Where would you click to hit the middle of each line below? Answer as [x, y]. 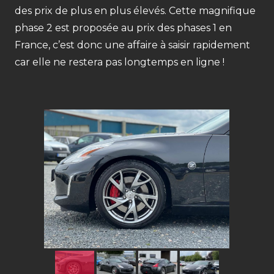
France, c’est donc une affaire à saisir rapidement [132, 45]
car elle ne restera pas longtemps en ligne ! [120, 62]
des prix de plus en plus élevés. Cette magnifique [135, 11]
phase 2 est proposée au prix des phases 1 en [123, 28]
